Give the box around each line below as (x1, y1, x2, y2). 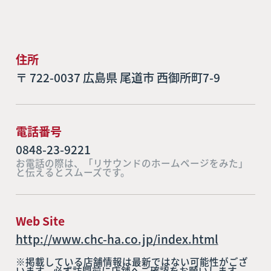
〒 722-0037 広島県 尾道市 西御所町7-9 (15, 69, 220, 87)
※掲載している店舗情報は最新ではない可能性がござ (15, 255, 248, 269)
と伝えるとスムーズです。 (15, 165, 130, 178)
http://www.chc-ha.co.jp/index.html (15, 230, 218, 248)
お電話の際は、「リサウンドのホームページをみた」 (15, 155, 248, 169)
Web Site (15, 212, 65, 230)
